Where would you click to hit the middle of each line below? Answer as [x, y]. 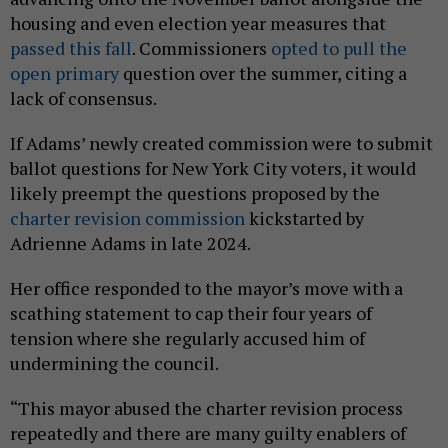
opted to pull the [339, 48]
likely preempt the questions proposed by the [195, 193]
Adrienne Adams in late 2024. [130, 243]
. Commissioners [201, 48]
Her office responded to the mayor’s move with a [206, 288]
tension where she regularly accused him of [187, 338]
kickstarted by [304, 218]
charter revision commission [127, 218]
